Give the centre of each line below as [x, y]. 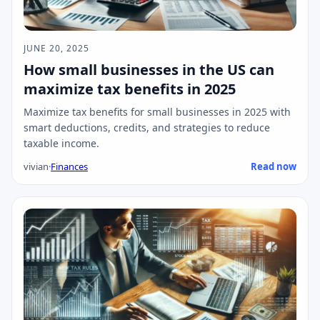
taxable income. [61, 144]
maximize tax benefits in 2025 [130, 89]
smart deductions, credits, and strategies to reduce [147, 128]
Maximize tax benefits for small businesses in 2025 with [157, 112]
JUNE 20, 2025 [56, 49]
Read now [274, 167]
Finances [69, 167]
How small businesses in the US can [149, 70]
